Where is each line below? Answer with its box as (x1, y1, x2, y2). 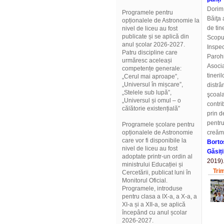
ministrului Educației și (122, 161, 183, 168)
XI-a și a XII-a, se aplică (122, 201, 185, 208)
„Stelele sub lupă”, (122, 89, 171, 96)
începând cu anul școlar (122, 209, 187, 216)
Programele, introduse (122, 185, 182, 192)
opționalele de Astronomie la (122, 17, 199, 24)
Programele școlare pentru (122, 121, 194, 128)
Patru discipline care (122, 49, 177, 56)
